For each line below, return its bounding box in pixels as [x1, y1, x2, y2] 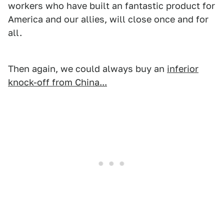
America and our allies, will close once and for [8, 14, 208, 24]
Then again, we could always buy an [8, 63, 167, 74]
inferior [167, 63, 198, 74]
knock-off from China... [8, 77, 107, 87]
